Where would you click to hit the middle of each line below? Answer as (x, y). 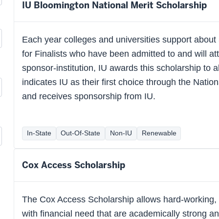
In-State (39, 133)
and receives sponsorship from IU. (89, 97)
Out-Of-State (81, 133)
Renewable (159, 133)
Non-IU (121, 133)
